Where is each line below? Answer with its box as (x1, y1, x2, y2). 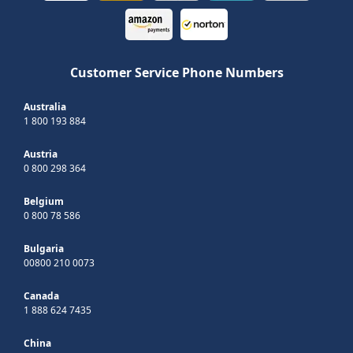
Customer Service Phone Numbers (69, 64, 284, 82)
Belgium (24, 195, 64, 209)
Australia (24, 100, 66, 114)
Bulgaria (24, 242, 64, 256)
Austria (24, 147, 58, 162)
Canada (24, 289, 59, 303)
